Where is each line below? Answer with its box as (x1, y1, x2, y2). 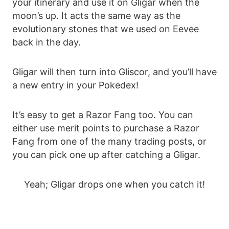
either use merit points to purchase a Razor (12, 123, 199, 134)
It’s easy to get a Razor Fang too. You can (12, 109, 193, 121)
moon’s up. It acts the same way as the (12, 10, 180, 21)
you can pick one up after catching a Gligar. (12, 149, 200, 161)
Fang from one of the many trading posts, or (12, 136, 207, 147)
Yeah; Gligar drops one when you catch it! (24, 179, 205, 190)
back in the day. (12, 37, 81, 48)
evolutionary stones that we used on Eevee (12, 24, 199, 35)
